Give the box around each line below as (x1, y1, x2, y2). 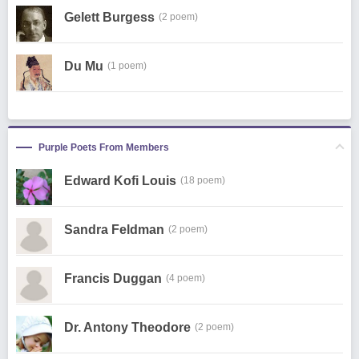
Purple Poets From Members (38, 142, 169, 153)
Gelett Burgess (64, 10, 155, 24)
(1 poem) (107, 60, 147, 71)
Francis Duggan (64, 272, 162, 285)
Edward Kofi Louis (64, 174, 176, 188)
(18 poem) (180, 175, 225, 186)
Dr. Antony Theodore (64, 321, 191, 334)
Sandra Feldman (64, 223, 164, 236)
